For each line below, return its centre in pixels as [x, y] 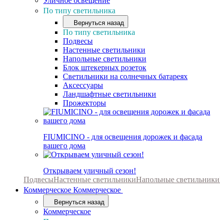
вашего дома [64, 146]
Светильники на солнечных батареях [125, 76]
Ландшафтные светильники [110, 94]
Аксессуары [83, 85]
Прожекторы [84, 103]
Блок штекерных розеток [105, 68]
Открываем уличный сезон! [90, 171]
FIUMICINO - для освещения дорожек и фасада [123, 137]
